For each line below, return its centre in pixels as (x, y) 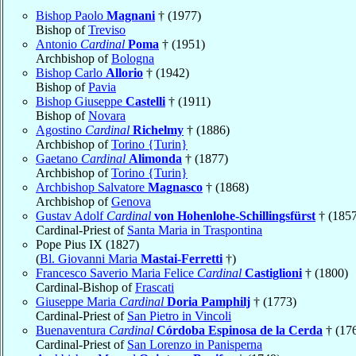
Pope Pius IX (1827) (87, 244)
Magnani (131, 15)
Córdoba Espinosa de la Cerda (240, 330)
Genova (131, 201)
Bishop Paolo (71, 15)
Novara (107, 115)
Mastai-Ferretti (182, 258)
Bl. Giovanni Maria (90, 258)
